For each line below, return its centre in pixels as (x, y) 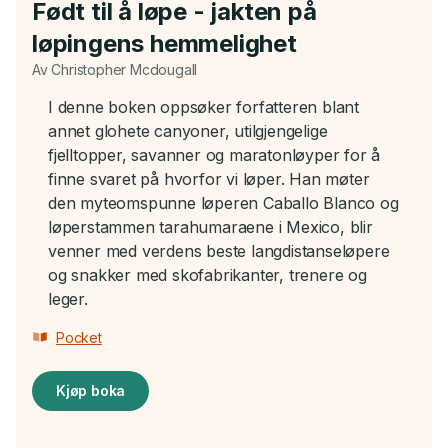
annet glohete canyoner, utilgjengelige (188, 131)
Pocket (79, 337)
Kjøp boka (91, 391)
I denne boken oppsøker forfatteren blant (203, 107)
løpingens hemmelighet (164, 44)
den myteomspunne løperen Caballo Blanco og (223, 203)
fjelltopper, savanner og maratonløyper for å (214, 155)
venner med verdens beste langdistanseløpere (219, 251)
